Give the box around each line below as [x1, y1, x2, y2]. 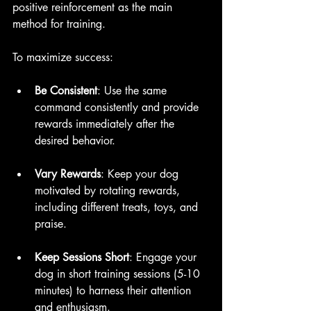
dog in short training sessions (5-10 [35, 266, 203, 281]
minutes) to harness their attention [35, 283, 194, 298]
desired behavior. [35, 133, 115, 148]
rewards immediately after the [35, 116, 178, 131]
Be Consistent [35, 83, 97, 98]
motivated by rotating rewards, [35, 183, 183, 198]
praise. [35, 216, 67, 231]
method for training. [12, 16, 106, 31]
